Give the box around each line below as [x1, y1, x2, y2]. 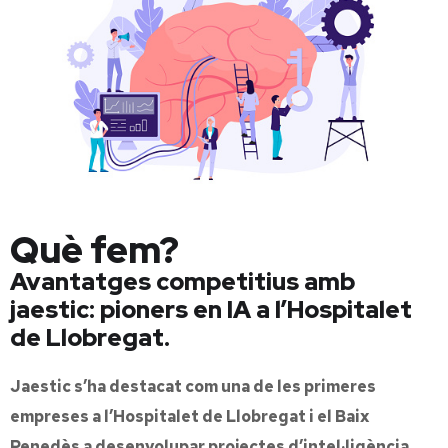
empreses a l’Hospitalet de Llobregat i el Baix [10, 405, 369, 427]
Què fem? [10, 225, 179, 274]
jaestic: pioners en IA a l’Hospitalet [10, 293, 412, 325]
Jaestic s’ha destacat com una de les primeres [10, 375, 376, 397]
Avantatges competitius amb [10, 265, 355, 297]
